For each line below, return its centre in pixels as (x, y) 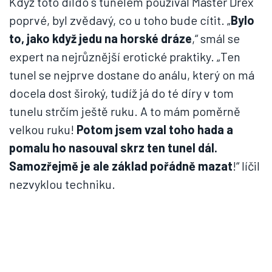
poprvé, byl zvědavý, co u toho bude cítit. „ (120, 20)
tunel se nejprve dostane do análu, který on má (132, 75)
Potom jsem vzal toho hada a (154, 130)
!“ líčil (246, 166)
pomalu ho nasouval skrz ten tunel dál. (113, 148)
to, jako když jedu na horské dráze (100, 39)
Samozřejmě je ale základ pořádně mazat (121, 166)
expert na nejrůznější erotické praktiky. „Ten (125, 57)
